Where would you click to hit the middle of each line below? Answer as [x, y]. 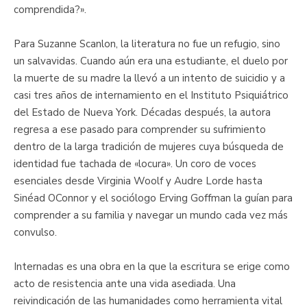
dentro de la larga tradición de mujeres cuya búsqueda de [149, 146]
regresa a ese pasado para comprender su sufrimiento [140, 129]
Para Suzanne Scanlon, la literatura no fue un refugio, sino [147, 44]
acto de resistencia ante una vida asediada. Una [125, 283]
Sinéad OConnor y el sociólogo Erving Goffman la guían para [153, 198]
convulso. [35, 232]
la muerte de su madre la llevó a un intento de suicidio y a [149, 78]
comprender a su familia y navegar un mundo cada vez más [151, 215]
